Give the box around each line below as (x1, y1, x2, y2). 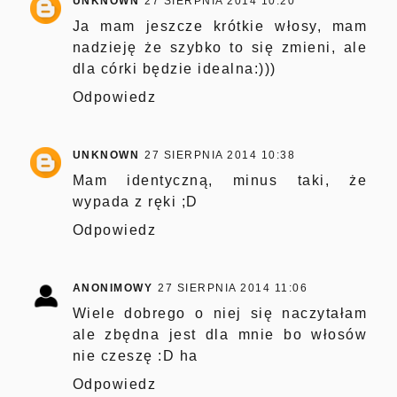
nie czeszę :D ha (72, 348, 198, 364)
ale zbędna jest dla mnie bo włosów (72, 327, 368, 343)
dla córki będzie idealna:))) (72, 61, 276, 77)
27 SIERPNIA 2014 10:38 (144, 149, 296, 162)
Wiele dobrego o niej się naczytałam (72, 306, 368, 322)
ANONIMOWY (72, 282, 153, 295)
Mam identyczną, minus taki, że (72, 173, 368, 189)
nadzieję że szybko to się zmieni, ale (72, 40, 368, 56)
